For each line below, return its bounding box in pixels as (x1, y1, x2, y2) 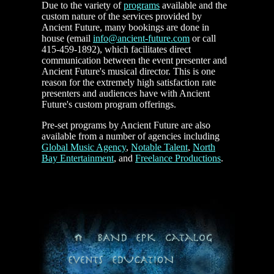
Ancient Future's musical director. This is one (42, 66, 215, 77)
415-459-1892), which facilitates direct (42, 44, 191, 55)
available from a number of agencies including (42, 131, 220, 142)
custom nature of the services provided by (42, 11, 202, 22)
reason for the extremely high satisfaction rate (42, 77, 216, 88)
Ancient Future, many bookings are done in (42, 22, 209, 33)
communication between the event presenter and (42, 55, 227, 66)
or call (190, 33, 216, 44)
